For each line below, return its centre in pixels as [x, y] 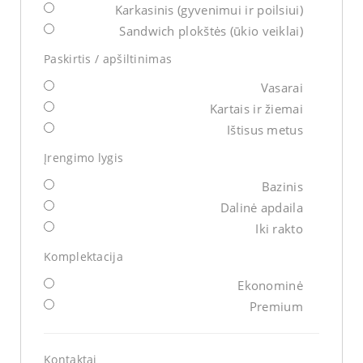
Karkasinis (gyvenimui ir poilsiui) [209, 10]
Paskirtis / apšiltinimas [108, 59]
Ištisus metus [265, 130]
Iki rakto [279, 229]
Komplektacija [83, 257]
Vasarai [282, 88]
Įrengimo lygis [84, 158]
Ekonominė [270, 286]
